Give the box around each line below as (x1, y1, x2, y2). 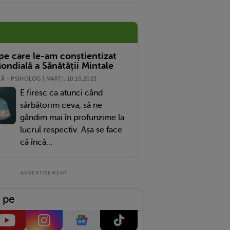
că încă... (20, 137, 52, 147)
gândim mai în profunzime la (20, 112, 124, 122)
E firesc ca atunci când (20, 88, 103, 98)
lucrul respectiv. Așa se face (20, 125, 122, 135)
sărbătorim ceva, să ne (20, 100, 102, 110)
